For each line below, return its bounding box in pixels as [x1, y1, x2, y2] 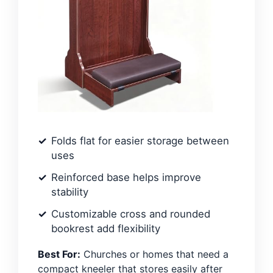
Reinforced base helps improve [51, 171, 201, 183]
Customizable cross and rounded [51, 207, 210, 220]
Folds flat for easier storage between [51, 134, 229, 147]
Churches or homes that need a [80, 247, 229, 260]
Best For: [38, 247, 80, 260]
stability [51, 185, 88, 198]
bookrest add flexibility [51, 222, 160, 235]
